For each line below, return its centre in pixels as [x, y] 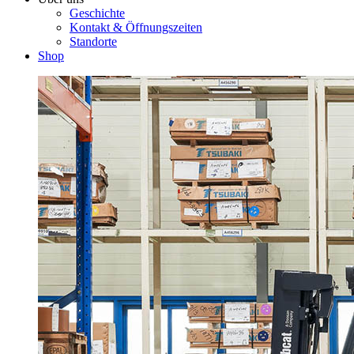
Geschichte [97, 13]
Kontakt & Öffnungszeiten [136, 27]
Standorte [93, 41]
